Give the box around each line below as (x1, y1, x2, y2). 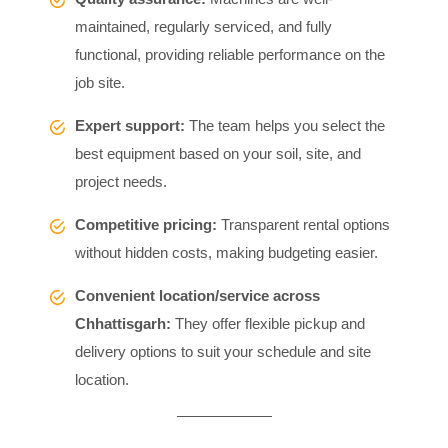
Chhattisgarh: (75, 314, 171, 332)
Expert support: (75, 116, 185, 134)
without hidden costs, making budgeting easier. (75, 243, 378, 261)
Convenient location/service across (75, 286, 320, 304)
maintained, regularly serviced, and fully (75, 17, 332, 35)
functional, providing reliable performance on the (75, 45, 385, 63)
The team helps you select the (185, 116, 385, 134)
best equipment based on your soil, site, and (75, 144, 361, 162)
